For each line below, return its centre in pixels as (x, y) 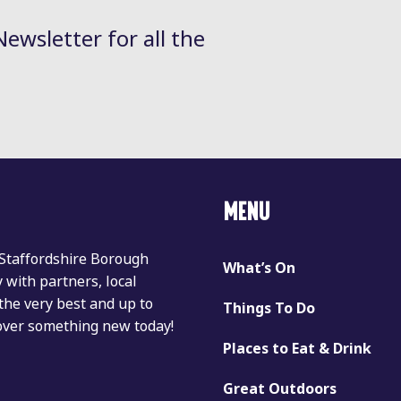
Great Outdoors (280, 388)
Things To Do (269, 308)
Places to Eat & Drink (297, 348)
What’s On (259, 268)
